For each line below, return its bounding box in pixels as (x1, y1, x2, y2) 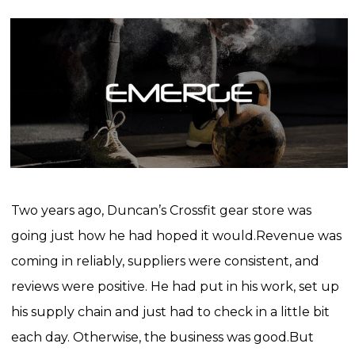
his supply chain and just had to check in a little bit (10, 304, 330, 320)
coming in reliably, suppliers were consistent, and (10, 254, 319, 269)
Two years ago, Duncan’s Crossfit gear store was (10, 203, 311, 219)
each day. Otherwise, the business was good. (10, 330, 289, 345)
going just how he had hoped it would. (10, 228, 256, 244)
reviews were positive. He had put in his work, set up (10, 279, 339, 295)
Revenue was (255, 228, 342, 244)
